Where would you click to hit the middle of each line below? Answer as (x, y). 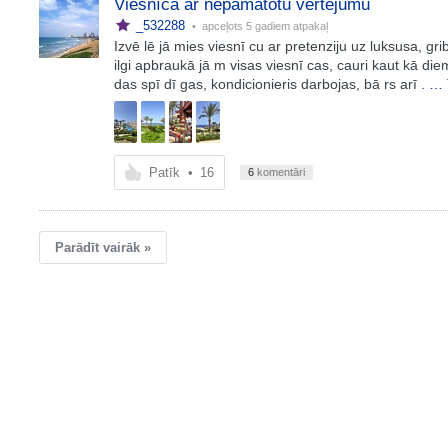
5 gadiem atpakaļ (286, 26)
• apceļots (217, 26)
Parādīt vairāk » (102, 247)
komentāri (279, 172)
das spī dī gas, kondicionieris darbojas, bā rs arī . (269, 84)
